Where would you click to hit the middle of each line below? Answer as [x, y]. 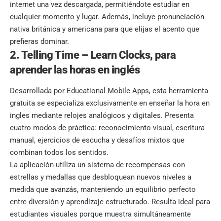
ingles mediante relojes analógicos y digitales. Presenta [102, 116]
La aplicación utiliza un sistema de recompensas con [97, 165]
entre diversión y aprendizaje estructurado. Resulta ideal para [110, 202]
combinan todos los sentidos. [59, 153]
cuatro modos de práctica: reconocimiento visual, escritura [107, 128]
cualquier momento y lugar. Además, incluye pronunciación [107, 17]
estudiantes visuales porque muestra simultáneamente [100, 214]
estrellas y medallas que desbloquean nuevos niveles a [101, 177]
